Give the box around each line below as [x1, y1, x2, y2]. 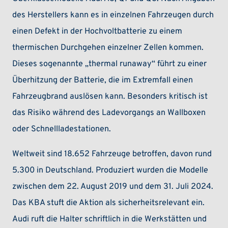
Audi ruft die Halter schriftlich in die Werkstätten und [12, 214, 207, 224]
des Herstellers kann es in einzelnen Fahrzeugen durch [12, 10, 214, 21]
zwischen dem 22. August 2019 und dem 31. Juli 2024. [12, 181, 214, 192]
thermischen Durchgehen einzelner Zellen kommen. [12, 43, 204, 53]
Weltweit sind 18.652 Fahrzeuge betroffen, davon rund [12, 149, 212, 159]
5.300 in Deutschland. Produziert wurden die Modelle [12, 165, 209, 176]
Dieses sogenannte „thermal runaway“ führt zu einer [12, 59, 207, 70]
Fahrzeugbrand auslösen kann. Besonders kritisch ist [12, 92, 208, 102]
